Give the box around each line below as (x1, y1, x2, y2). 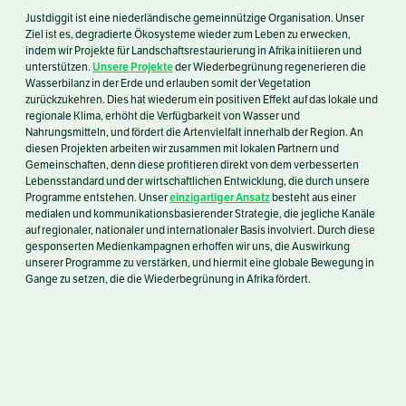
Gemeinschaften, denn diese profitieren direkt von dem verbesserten (25, 158, 359, 171)
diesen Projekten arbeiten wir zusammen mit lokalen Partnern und (25, 141, 339, 155)
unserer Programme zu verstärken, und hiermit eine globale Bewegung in (25, 256, 374, 269)
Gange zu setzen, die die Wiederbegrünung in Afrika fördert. (25, 272, 311, 285)
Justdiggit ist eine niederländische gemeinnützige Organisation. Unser (25, 11, 364, 24)
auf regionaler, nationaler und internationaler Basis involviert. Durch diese (25, 223, 375, 237)
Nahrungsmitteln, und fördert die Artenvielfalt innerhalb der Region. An (25, 125, 363, 139)
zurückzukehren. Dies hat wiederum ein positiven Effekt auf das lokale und (25, 92, 378, 106)
